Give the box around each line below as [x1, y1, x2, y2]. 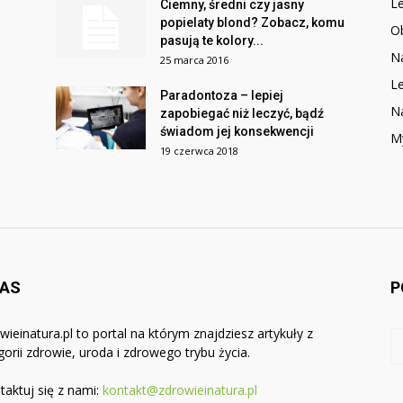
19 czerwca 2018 [160, 144, 238, 157]
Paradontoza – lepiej [160, 88, 283, 103]
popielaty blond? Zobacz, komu [160, 15, 345, 30]
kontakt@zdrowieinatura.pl [103, 381, 257, 399]
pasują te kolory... [160, 33, 264, 48]
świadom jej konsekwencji [160, 124, 314, 139]
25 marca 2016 [160, 53, 228, 67]
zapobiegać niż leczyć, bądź [160, 106, 324, 121]
